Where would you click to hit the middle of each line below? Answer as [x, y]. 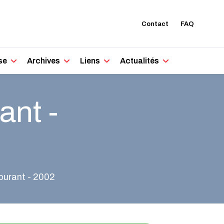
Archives [44, 61]
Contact [155, 24]
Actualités [140, 61]
